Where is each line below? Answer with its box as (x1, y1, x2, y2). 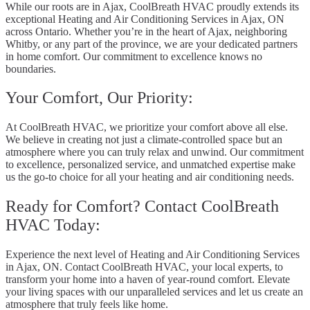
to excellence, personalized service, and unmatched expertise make (6, 158, 295, 171)
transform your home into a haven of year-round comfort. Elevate (6, 273, 290, 286)
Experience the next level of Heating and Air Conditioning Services (6, 248, 300, 261)
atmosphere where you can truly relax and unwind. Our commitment (6, 146, 304, 158)
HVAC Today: (6, 216, 100, 235)
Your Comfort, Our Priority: (6, 89, 193, 107)
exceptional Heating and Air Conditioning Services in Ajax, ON (6, 12, 284, 25)
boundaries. (6, 62, 56, 75)
